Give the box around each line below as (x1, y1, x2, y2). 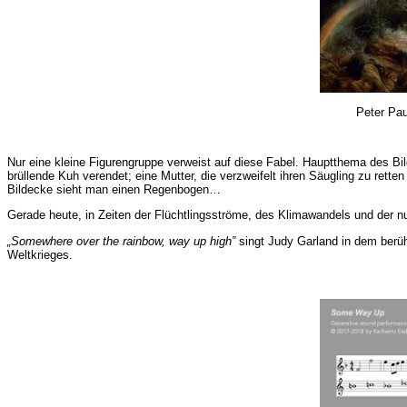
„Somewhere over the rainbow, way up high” (7, 233, 235, 248)
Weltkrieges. (7, 247, 73, 262)
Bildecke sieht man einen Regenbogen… (7, 182, 221, 196)
